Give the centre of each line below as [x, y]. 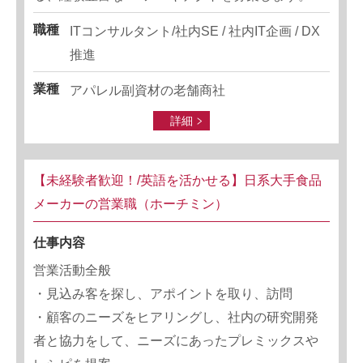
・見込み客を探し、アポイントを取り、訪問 [163, 294]
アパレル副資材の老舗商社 [147, 90]
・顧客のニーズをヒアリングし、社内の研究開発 [176, 317]
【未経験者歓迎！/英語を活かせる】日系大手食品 [177, 180]
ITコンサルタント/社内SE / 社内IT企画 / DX [195, 31]
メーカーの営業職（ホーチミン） [130, 204]
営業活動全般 [72, 270]
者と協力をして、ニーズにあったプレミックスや [176, 341]
